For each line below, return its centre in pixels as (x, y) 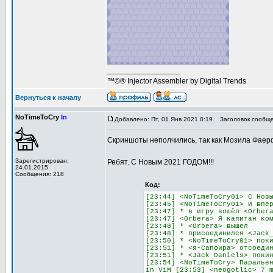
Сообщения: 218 (40, 174)
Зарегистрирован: (42, 161)
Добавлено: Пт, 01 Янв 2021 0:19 (164, 119)
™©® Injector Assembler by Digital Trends (177, 81)
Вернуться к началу (48, 97)
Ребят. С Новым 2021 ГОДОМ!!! (161, 162)
